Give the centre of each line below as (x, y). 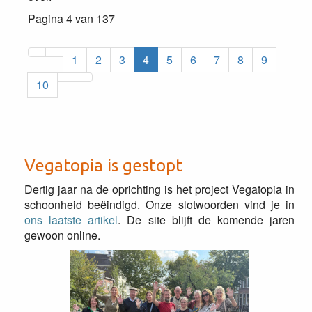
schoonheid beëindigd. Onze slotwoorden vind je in (159, 204)
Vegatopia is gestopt (103, 165)
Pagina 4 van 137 (71, 18)
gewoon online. (62, 235)
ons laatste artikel (71, 220)
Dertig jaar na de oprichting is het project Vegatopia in (159, 189)
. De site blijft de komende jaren (206, 220)
